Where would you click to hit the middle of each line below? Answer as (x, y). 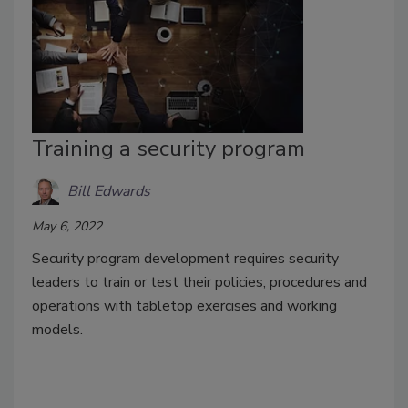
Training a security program (168, 149)
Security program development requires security (185, 259)
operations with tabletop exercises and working (184, 306)
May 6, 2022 (67, 227)
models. (57, 330)
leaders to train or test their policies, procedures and (199, 283)
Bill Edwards (109, 191)
